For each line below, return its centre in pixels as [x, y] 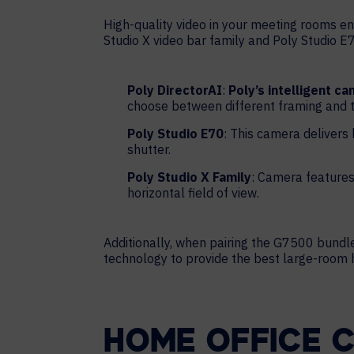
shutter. [151, 149]
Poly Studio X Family [189, 177]
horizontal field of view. [195, 193]
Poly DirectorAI [175, 90]
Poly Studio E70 [175, 134]
